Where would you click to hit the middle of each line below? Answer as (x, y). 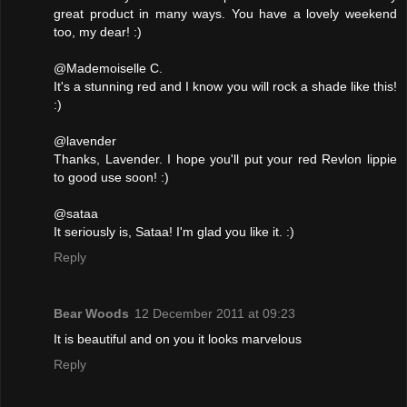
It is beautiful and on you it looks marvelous (178, 339)
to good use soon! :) (111, 178)
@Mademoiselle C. (108, 69)
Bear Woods (91, 314)
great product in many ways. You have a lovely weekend (225, 14)
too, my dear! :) (98, 32)
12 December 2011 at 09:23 (215, 314)
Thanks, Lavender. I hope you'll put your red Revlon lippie (225, 159)
